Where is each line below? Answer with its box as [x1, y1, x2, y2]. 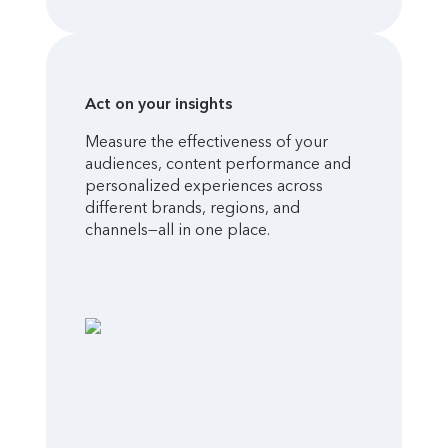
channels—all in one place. [84, 220, 270, 240]
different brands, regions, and [84, 198, 300, 218]
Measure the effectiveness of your [84, 132, 328, 152]
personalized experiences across [84, 176, 323, 196]
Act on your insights [84, 94, 232, 114]
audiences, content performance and [84, 154, 351, 174]
